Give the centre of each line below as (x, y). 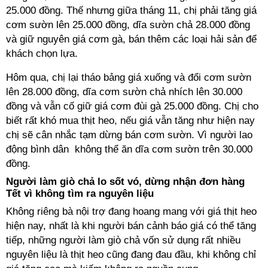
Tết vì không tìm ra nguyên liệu (80, 194)
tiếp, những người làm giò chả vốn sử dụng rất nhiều (123, 240)
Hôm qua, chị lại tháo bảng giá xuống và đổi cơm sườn (129, 77)
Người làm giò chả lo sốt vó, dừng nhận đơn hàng (125, 182)
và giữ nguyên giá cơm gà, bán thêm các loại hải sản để (131, 39)
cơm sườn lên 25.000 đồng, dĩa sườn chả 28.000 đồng (128, 25)
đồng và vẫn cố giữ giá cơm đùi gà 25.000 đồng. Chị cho (132, 106)
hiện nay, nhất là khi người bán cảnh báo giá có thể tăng (131, 226)
